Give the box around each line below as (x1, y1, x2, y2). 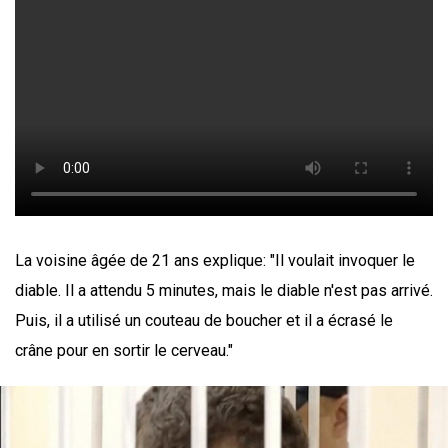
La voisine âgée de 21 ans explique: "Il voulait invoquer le (15, 250, 415, 270)
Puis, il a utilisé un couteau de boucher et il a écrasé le (15, 310, 393, 330)
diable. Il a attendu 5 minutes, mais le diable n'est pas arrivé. (15, 280, 433, 300)
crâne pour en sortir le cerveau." (15, 340, 233, 360)
